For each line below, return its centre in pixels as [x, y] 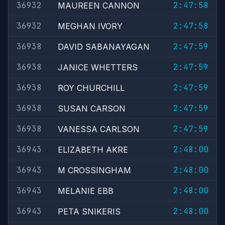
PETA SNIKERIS [89, 211]
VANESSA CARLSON [99, 129]
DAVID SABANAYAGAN [104, 47]
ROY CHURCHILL [91, 88]
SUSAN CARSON [92, 108]
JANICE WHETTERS [98, 67]
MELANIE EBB [86, 191]
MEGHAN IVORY [90, 26]
